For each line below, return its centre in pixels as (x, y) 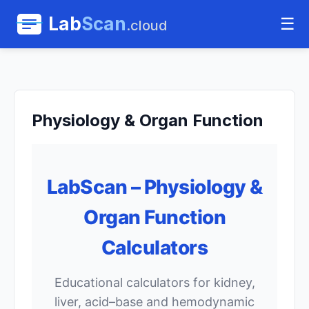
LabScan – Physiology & (154, 187)
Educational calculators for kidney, (154, 282)
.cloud (147, 26)
